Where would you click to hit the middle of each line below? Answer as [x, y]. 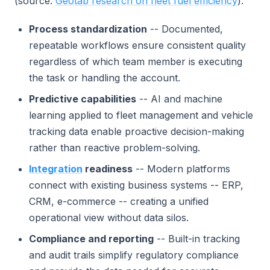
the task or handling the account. [105, 78]
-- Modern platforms [181, 169]
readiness [108, 169]
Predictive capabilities [83, 99]
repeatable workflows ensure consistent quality [137, 45]
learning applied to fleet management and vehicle [141, 115]
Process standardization [88, 29]
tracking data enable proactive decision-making [137, 131]
